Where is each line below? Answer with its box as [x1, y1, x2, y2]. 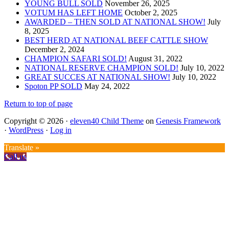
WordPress [9, 126, 43, 135]
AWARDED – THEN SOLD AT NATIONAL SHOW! [25, 17, 205, 27]
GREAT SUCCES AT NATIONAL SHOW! [25, 73, 170, 82]
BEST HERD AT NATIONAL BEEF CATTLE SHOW [25, 36, 208, 45]
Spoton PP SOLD [25, 82, 82, 91]
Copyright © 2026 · [4, 117, 70, 126]
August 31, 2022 [128, 54, 182, 63]
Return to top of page [4, 99, 73, 108]
